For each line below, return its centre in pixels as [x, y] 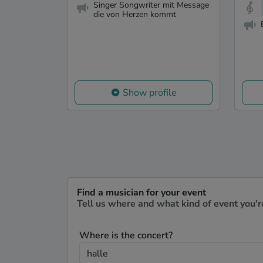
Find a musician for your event [141, 192]
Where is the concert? [126, 235]
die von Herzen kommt [135, 15]
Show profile [149, 92]
